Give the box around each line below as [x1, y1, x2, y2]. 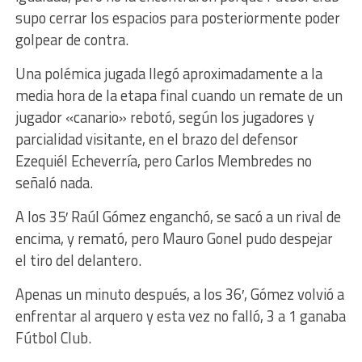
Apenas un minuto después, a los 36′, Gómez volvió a [15, 283, 344, 306]
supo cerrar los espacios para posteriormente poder [15, 6, 340, 30]
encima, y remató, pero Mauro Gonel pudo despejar [15, 227, 333, 250]
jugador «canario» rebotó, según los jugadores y [15, 106, 314, 129]
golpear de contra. [15, 28, 128, 52]
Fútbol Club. [15, 326, 91, 350]
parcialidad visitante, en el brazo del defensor [15, 128, 298, 151]
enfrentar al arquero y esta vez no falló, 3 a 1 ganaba [15, 305, 346, 328]
